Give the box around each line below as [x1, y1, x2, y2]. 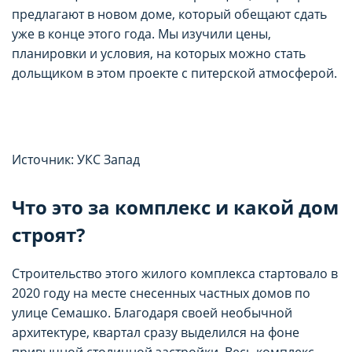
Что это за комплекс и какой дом [12, 193, 339, 220]
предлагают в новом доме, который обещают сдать [12, 5, 327, 23]
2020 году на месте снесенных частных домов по [12, 284, 310, 302]
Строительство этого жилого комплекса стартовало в [12, 264, 338, 282]
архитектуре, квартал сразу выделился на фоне [12, 323, 299, 341]
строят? [12, 221, 85, 247]
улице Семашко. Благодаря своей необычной [12, 303, 292, 321]
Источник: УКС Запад [12, 150, 140, 168]
